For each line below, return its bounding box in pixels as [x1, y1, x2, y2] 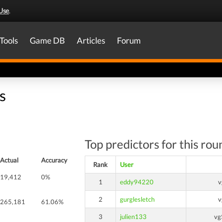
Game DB [30, 35, 65, 46]
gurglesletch [120, 195, 155, 203]
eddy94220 [120, 178, 154, 186]
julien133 [120, 213, 147, 221]
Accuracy [41, 156, 67, 164]
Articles [77, 35, 105, 46]
